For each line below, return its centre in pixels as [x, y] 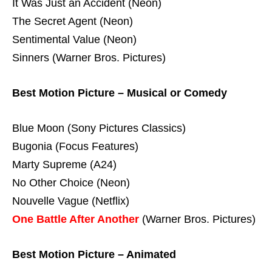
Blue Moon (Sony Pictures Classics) [99, 128]
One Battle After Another [76, 219]
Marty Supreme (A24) [64, 164]
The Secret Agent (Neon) [73, 22]
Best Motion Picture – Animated [94, 254]
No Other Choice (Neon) [71, 182]
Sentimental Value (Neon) [74, 40]
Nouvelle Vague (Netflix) [71, 201]
